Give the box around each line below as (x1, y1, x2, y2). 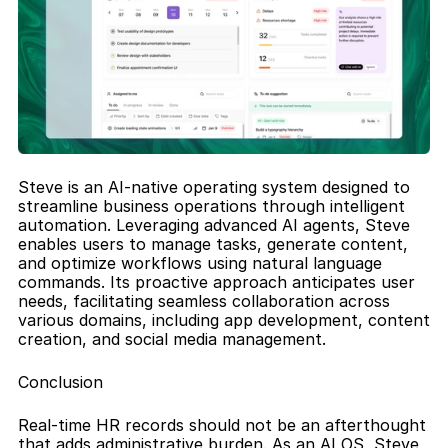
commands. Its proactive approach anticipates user (18, 272, 415, 293)
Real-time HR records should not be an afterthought (18, 415, 426, 436)
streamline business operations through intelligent (18, 196, 405, 217)
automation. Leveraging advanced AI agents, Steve (18, 215, 410, 236)
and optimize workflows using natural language (18, 253, 382, 274)
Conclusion (18, 372, 103, 393)
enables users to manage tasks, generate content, (18, 234, 408, 255)
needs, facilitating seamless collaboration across (18, 291, 390, 312)
